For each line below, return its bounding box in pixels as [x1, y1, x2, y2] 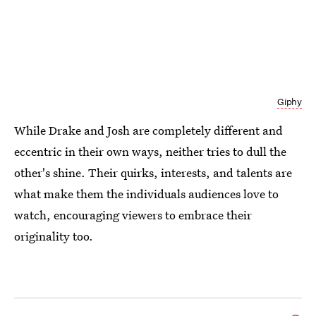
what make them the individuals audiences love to [14, 186, 279, 202]
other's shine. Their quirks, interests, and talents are [14, 164, 292, 181]
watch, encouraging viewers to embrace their [14, 207, 252, 224]
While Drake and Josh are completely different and [14, 122, 283, 139]
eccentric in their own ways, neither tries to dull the [14, 143, 286, 160]
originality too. [14, 228, 93, 245]
